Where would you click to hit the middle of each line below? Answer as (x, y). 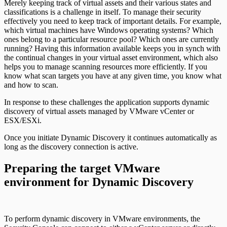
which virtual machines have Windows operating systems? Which (109, 30)
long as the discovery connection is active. (71, 146)
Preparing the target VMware (82, 168)
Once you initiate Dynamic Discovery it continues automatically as (110, 137)
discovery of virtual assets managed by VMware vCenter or (99, 111)
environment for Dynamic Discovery (99, 182)
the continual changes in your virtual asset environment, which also (111, 57)
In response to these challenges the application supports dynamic (107, 102)
